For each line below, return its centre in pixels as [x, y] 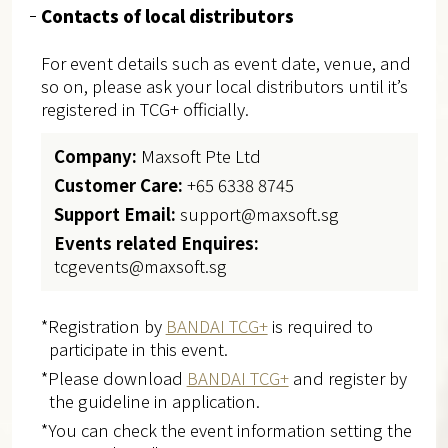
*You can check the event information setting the [226, 429]
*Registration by [103, 326]
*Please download [113, 378]
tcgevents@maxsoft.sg [141, 266]
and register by [347, 378]
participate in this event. [138, 349]
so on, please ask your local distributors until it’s [224, 86]
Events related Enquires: [157, 243]
